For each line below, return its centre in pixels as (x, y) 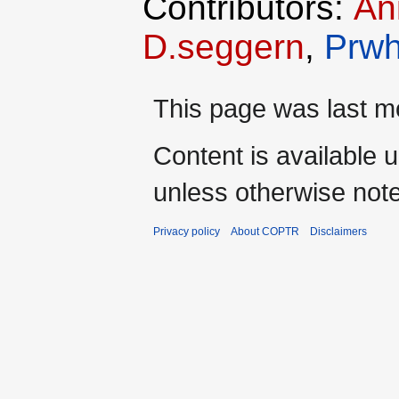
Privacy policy (187, 232)
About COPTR (265, 232)
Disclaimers (338, 232)
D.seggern (224, 47)
